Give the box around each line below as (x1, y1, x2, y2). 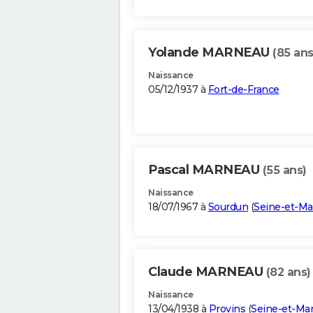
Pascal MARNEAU (148, 162, 263, 178)
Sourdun (208, 201, 248, 214)
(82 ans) (265, 265, 311, 279)
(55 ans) (262, 163, 307, 177)
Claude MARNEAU (148, 264, 266, 280)
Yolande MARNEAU (148, 45, 272, 61)
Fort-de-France (208, 83, 279, 96)
